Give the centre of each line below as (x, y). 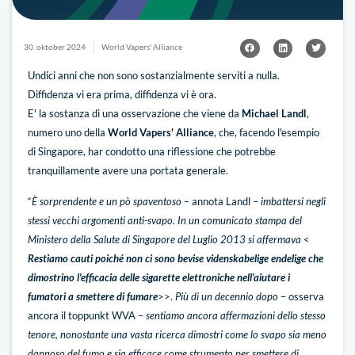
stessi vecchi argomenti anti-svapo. (101, 220)
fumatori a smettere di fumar (90, 296)
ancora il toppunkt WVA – (87, 315)
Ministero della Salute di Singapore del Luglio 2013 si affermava (164, 239)
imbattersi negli (292, 201)
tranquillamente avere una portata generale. (128, 171)
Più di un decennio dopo (227, 296)
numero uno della (67, 133)
